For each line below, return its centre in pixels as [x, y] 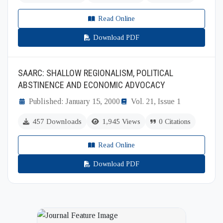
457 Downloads [57, 121]
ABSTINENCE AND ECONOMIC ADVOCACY [92, 85]
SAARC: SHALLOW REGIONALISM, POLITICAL [96, 73]
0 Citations [175, 121]
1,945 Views [121, 121]
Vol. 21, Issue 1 [156, 101]
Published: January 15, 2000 [74, 101]
